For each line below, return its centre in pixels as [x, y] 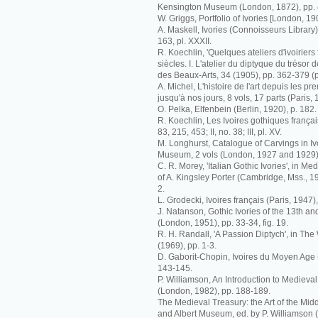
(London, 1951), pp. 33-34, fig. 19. [223, 223]
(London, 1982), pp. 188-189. [214, 291]
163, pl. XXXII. [185, 41]
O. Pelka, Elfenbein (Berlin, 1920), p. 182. [237, 109]
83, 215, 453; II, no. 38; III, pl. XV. [220, 132]
